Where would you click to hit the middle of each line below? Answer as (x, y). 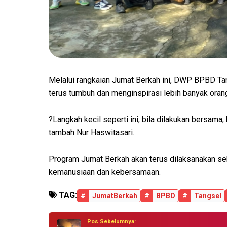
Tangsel (208, 196)
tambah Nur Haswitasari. (91, 133)
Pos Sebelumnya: (111, 222)
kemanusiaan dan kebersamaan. (105, 172)
